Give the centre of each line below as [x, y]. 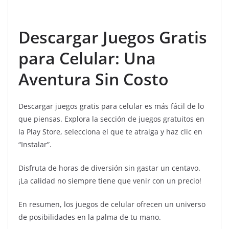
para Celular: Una [87, 58]
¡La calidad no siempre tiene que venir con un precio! [110, 181]
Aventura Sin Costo [94, 79]
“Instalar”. [35, 144]
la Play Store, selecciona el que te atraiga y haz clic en [110, 132]
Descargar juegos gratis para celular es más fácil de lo [111, 106]
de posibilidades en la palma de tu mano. [90, 217]
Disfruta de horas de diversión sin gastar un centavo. [109, 168]
